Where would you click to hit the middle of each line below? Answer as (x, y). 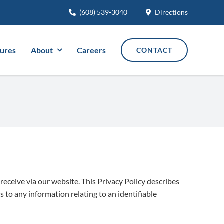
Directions (172, 12)
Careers (91, 50)
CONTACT (154, 50)
